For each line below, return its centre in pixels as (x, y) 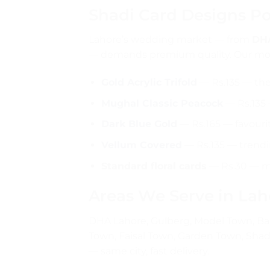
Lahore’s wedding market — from (170, 40)
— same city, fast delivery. (149, 251)
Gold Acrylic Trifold (149, 83)
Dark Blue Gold (139, 124)
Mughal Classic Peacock (162, 103)
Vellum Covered (141, 145)
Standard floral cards (154, 166)
